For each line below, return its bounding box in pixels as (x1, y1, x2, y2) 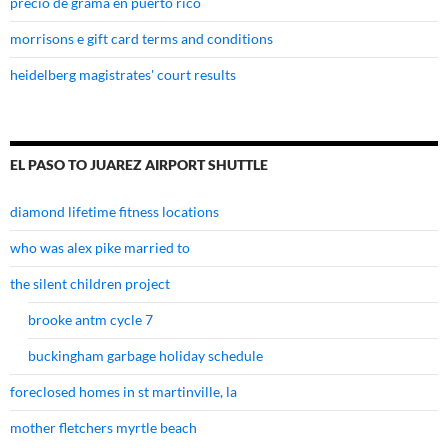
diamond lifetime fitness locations (10, 203, 219, 221)
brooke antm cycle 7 (28, 311, 153, 329)
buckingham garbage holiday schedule (28, 347, 263, 365)
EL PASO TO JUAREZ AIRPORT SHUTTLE (10, 156, 268, 174)
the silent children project (10, 275, 170, 293)
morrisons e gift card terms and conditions (10, 30, 273, 48)
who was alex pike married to (10, 239, 190, 257)
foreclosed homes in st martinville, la (10, 383, 237, 401)
